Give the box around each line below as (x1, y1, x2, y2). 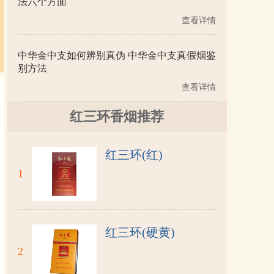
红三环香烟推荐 (70, 109, 164, 124)
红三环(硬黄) (105, 226, 175, 239)
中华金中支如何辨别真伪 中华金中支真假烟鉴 (18, 50, 216, 61)
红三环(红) (105, 148, 163, 161)
